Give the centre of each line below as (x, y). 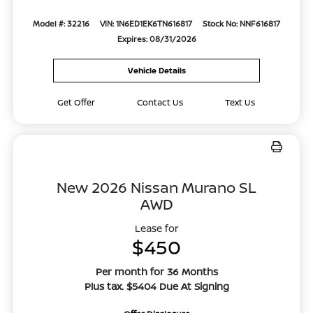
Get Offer (77, 103)
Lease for (156, 228)
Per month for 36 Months (156, 272)
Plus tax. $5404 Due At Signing (156, 286)
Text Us (240, 103)
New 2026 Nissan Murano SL (156, 188)
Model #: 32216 (61, 23)
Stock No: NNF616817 (241, 23)
